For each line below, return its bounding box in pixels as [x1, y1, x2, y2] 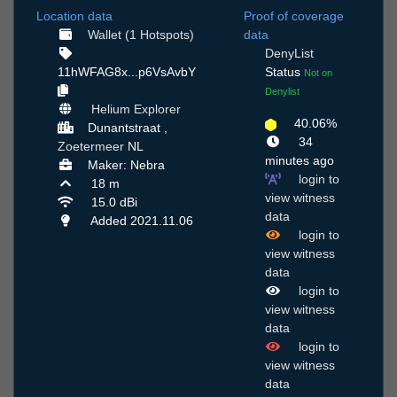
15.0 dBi [87, 195, 137, 210]
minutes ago [265, 153, 334, 168]
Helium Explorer [90, 102, 181, 117]
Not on [304, 67, 332, 79]
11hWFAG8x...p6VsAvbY [58, 65, 196, 80]
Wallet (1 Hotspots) [87, 27, 194, 43]
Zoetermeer [58, 139, 124, 154]
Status [265, 65, 304, 80]
